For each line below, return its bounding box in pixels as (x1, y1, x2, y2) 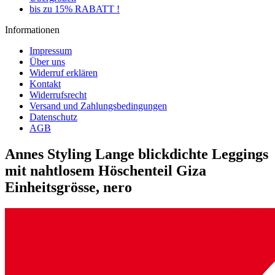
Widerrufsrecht (29, 90, 87, 100)
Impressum (29, 45, 72, 56)
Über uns (29, 56, 65, 67)
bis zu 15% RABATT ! (29, 4, 120, 14)
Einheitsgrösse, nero (5, 179, 132, 195)
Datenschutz (29, 112, 77, 122)
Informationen (5, 25, 60, 35)
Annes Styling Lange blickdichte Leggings (5, 145, 268, 162)
